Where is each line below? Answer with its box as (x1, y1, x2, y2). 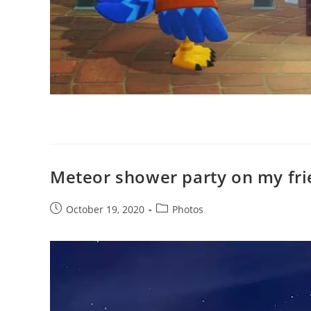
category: (155, 216, 198, 230)
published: (49, 216, 99, 230)
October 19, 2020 (66, 202, 144, 216)
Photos (172, 202, 203, 216)
